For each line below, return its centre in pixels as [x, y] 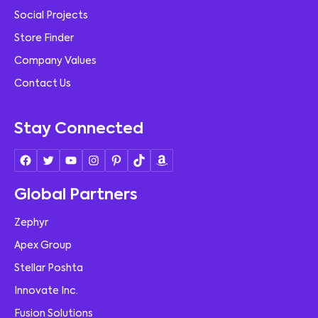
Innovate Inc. [46, 291]
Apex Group [43, 245]
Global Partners [76, 195]
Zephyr [31, 223]
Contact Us [43, 83]
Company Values [55, 61]
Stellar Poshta [49, 268]
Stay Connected [79, 129]
